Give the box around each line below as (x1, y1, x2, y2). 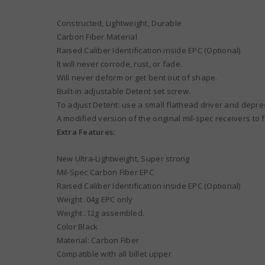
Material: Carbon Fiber (56, 235, 140, 246)
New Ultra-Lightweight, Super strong (56, 153, 190, 164)
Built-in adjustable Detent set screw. (56, 86, 191, 97)
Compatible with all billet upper (56, 248, 172, 260)
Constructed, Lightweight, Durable (56, 18, 182, 29)
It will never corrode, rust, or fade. (56, 59, 183, 70)
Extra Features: (56, 127, 115, 138)
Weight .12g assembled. (56, 208, 145, 219)
